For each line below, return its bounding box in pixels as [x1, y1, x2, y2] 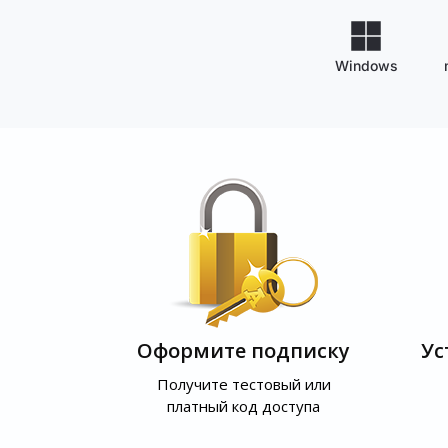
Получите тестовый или [156, 374, 331, 394]
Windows [334, 57, 398, 74]
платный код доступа [167, 396, 320, 416]
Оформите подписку [137, 337, 350, 364]
